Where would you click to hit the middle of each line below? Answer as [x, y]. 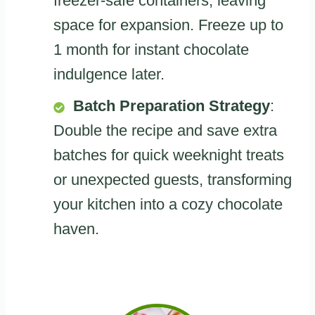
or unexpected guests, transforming [173, 180]
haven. [76, 229]
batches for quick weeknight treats [169, 155]
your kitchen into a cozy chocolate [168, 205]
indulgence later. [109, 75]
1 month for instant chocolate [151, 50]
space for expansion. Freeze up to [168, 25]
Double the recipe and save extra [165, 131]
